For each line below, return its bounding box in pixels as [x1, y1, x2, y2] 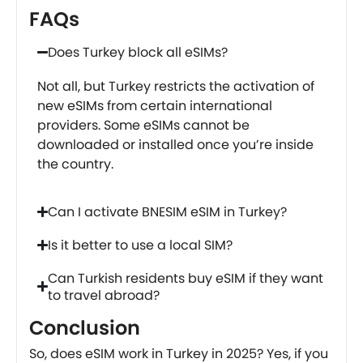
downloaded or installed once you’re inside [37, 135, 314, 154]
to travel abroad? [48, 285, 160, 305]
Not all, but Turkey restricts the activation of [37, 76, 314, 96]
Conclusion [29, 314, 140, 341]
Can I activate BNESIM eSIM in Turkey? [48, 202, 288, 221]
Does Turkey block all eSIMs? [48, 42, 228, 62]
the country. [37, 154, 113, 173]
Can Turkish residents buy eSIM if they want [48, 268, 324, 288]
